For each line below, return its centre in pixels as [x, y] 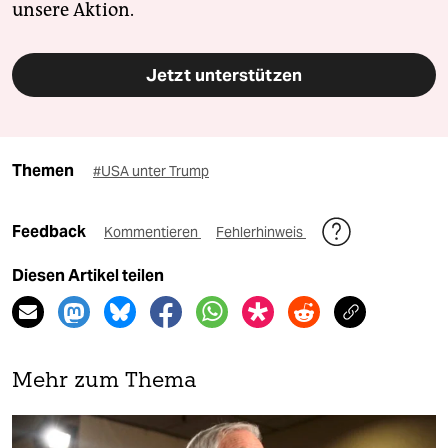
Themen [43, 171]
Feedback [50, 232]
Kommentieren [152, 232]
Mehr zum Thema [104, 382]
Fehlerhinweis [261, 232]
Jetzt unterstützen [224, 75]
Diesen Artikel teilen [88, 276]
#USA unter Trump [151, 171]
